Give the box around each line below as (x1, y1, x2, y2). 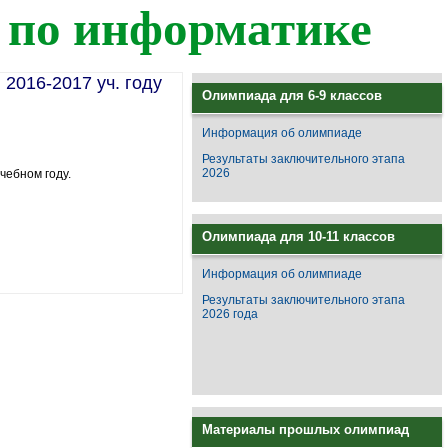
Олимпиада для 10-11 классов (202, 229, 395, 244)
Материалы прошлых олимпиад (202, 422, 409, 437)
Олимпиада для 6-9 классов (202, 88, 382, 103)
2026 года (202, 307, 258, 321)
